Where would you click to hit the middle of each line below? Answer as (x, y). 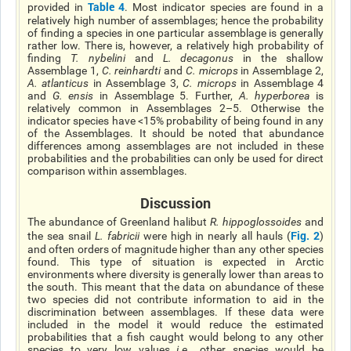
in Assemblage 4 (280, 83)
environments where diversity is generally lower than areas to (175, 274)
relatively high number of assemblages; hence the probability (175, 20)
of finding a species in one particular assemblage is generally (175, 33)
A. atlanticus (58, 83)
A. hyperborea (274, 96)
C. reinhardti (131, 71)
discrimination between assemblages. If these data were (175, 312)
